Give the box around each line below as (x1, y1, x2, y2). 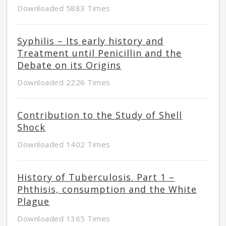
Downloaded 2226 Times (17, 77, 110, 88)
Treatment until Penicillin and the (17, 47, 182, 60)
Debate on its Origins (17, 59, 122, 72)
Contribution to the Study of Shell (17, 109, 183, 122)
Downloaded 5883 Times (17, 3, 110, 14)
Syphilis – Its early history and (17, 35, 164, 47)
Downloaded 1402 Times (17, 139, 110, 150)
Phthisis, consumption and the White (17, 183, 197, 196)
